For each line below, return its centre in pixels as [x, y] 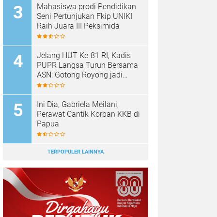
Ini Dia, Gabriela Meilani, [78, 104]
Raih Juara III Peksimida [78, 26]
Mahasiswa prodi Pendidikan [86, 7]
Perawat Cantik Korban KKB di [52, 114]
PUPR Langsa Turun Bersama [87, 65]
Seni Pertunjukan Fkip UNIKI [85, 16]
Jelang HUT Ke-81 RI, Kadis [84, 55]
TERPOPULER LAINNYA [76, 152]
